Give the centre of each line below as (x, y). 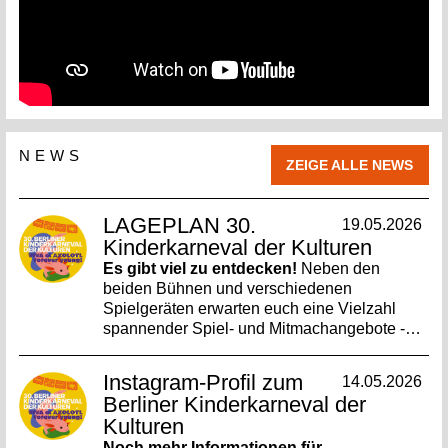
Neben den (339, 268)
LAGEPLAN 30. (180, 225)
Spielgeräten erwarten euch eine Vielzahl (250, 308)
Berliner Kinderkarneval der (235, 404)
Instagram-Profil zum (203, 382)
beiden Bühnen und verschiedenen (228, 288)
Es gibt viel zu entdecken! (200, 268)
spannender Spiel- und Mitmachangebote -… (262, 328)
